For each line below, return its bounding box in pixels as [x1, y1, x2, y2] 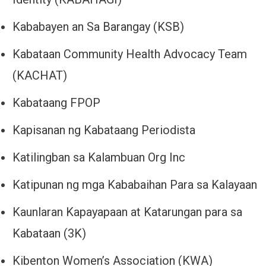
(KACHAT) [12, 68, 67, 83]
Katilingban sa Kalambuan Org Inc [12, 150, 185, 165]
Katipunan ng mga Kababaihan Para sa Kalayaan [12, 178, 257, 192]
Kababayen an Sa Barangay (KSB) [12, 20, 184, 34]
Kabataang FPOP [12, 96, 100, 110]
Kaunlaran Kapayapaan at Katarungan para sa [12, 205, 242, 220]
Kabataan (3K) [12, 226, 86, 241]
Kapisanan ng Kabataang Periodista [12, 123, 195, 138]
